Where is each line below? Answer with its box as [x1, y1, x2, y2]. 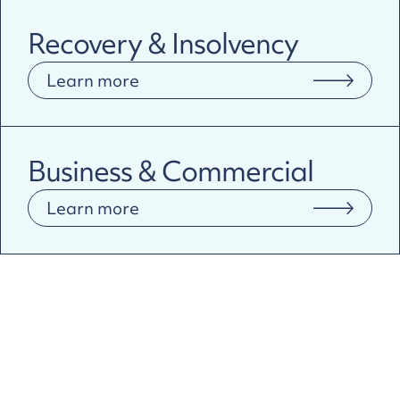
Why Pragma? [20, 339, 259, 392]
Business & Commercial [28, 151, 313, 190]
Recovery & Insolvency [28, 23, 298, 62]
